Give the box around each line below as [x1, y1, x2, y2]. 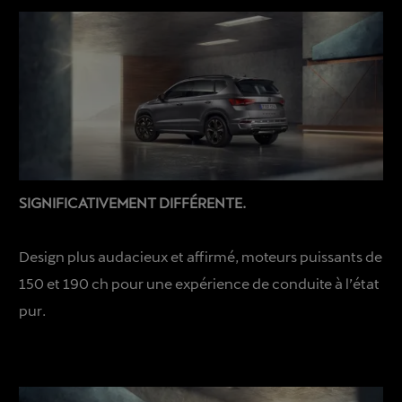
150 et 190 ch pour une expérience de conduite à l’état [19, 274, 380, 292]
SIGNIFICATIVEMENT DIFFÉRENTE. [19, 193, 247, 211]
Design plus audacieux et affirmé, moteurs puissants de [19, 247, 383, 265]
